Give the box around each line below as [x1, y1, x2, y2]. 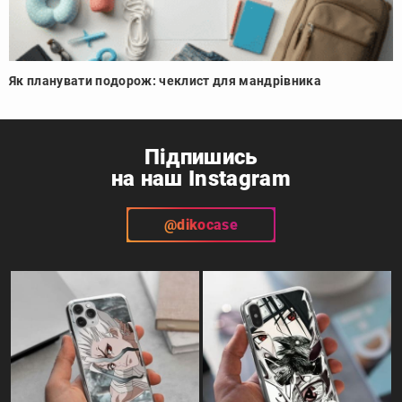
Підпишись [144, 144, 258, 170]
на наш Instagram [110, 165, 292, 191]
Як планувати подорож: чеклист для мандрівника [9, 73, 321, 88]
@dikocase [164, 215, 238, 233]
